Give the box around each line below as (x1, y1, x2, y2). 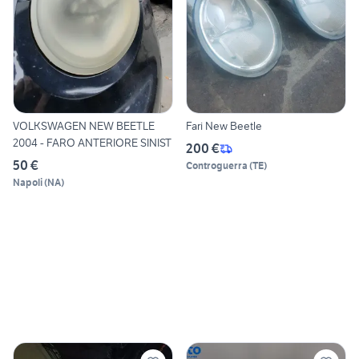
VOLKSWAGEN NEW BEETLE (13, 119, 155, 134)
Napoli (13, 176, 42, 189)
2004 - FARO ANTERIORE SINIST (13, 135, 171, 151)
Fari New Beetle (186, 119, 262, 134)
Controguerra (186, 159, 248, 172)
